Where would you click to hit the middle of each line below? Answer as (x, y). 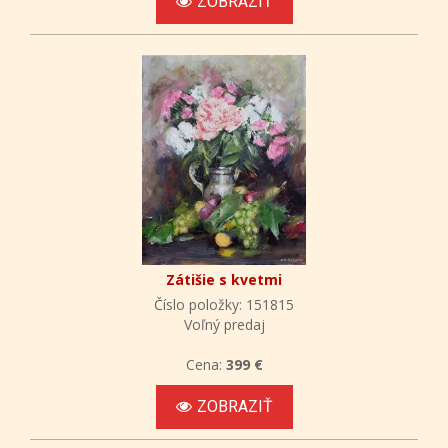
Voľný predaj (224, 324)
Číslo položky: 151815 (224, 304)
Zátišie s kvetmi (224, 279)
